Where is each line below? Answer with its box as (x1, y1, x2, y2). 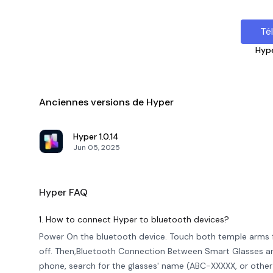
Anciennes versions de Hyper (39, 96, 174, 108)
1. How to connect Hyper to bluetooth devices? (39, 214, 229, 225)
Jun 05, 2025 (73, 143, 120, 152)
